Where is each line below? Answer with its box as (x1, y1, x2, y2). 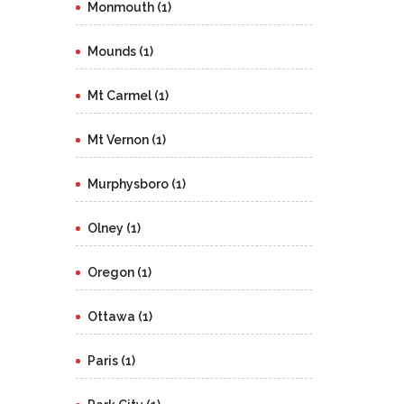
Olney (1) (87, 221, 141, 235)
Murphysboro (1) (87, 177, 186, 191)
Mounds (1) (87, 44, 153, 59)
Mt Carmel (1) (87, 88, 169, 103)
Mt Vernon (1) (87, 133, 166, 147)
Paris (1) (87, 353, 135, 368)
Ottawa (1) (87, 309, 152, 324)
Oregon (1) (87, 265, 151, 280)
